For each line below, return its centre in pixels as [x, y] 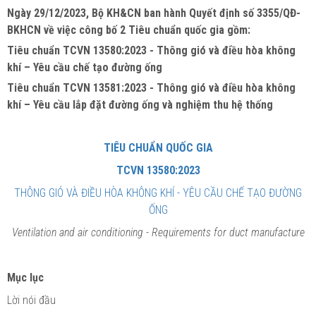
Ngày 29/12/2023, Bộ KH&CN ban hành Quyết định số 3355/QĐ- [154, 13]
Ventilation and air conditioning [77, 232]
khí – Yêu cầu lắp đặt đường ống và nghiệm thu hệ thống [140, 104]
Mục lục [25, 277]
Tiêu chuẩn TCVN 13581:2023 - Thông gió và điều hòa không [151, 87]
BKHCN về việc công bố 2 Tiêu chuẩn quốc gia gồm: [129, 30]
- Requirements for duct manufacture [225, 232]
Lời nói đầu [31, 300]
